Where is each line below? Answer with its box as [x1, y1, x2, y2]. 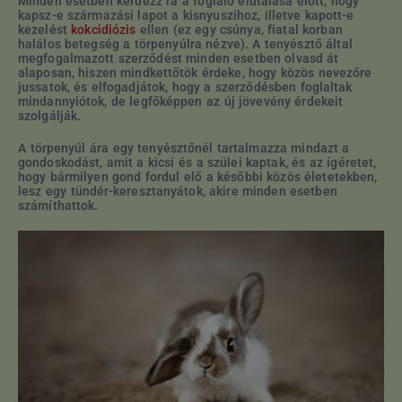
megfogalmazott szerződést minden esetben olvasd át [18, 50, 339, 66]
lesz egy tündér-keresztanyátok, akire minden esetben [18, 183, 337, 198]
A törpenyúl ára [18, 140, 109, 155]
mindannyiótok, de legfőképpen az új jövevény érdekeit [18, 93, 344, 109]
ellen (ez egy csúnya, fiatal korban [135, 22, 343, 37]
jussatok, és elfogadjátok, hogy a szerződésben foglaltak [18, 79, 353, 94]
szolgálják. [18, 108, 82, 123]
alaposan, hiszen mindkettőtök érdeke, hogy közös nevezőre [18, 65, 372, 80]
